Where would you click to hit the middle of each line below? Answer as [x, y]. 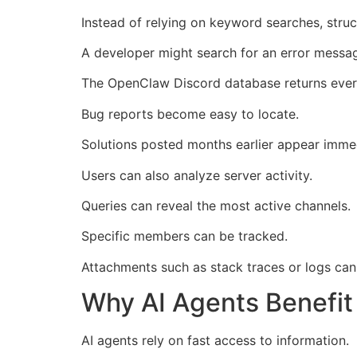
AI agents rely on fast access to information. [215, 341]
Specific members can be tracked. [184, 236]
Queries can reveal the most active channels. [216, 205]
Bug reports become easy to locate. [190, 114]
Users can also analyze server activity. [197, 175]
